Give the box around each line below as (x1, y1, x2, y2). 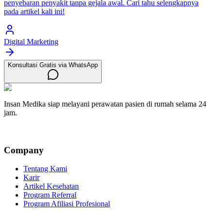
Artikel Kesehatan (23, 182, 79, 191)
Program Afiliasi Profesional (23, 200, 110, 208)
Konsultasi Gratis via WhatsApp (8, 61, 98, 69)
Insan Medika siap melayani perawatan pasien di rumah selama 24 (4, 100, 206, 109)
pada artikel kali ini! (4, 7, 65, 16)
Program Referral (23, 191, 76, 200)
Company (4, 145, 44, 155)
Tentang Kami (23, 164, 67, 173)
